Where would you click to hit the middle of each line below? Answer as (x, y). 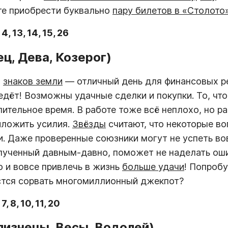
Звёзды (89, 124)
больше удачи (153, 166)
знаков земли (33, 81)
